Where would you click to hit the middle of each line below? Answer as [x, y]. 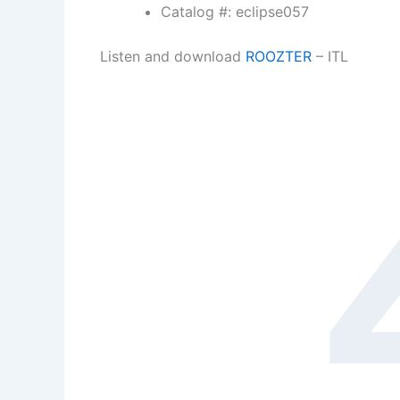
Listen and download [173, 56]
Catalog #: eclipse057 [235, 12]
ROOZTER [279, 56]
